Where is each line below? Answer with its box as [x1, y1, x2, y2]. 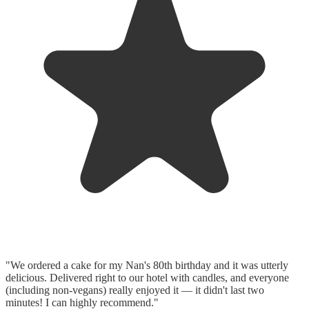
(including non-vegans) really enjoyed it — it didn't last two [6, 283, 264, 296]
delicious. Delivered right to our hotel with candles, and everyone [6, 271, 289, 283]
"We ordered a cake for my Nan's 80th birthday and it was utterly [6, 259, 288, 271]
